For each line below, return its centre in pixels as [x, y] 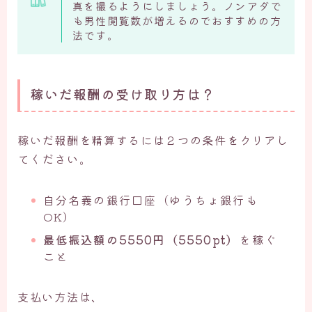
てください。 [55, 159]
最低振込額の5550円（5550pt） [141, 240]
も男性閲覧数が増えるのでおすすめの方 [177, 21]
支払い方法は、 [61, 297]
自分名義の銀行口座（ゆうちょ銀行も [150, 200]
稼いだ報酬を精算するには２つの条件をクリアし [153, 140]
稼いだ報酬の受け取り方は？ [123, 94]
